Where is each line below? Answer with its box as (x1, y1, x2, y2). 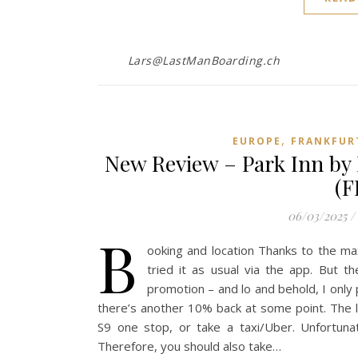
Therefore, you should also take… (97, 338, 281, 354)
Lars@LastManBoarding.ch (127, 53, 280, 68)
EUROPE (232, 134, 281, 148)
